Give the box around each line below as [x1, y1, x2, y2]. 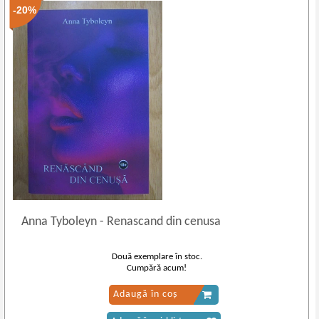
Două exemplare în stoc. [111, 252, 202, 261]
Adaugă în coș [113, 289, 177, 300]
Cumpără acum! [127, 263, 187, 273]
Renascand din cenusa [104, 215, 221, 229]
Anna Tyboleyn [21, 215, 100, 229]
